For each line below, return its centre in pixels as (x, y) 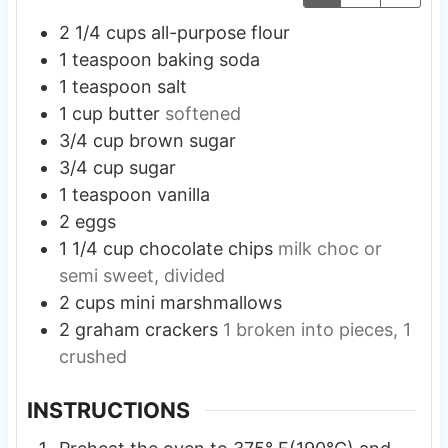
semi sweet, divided (141, 276)
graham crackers (146, 330)
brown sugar (182, 141)
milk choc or (329, 249)
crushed (92, 357)
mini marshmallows (200, 303)
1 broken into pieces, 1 (316, 330)
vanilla (183, 195)
